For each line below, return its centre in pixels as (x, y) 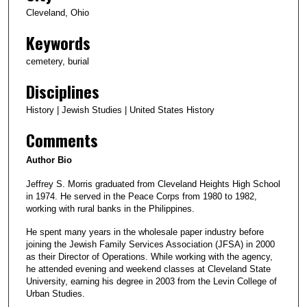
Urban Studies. (56, 293)
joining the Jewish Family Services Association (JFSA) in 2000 (150, 244)
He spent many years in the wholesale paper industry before (145, 232)
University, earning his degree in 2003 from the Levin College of (151, 281)
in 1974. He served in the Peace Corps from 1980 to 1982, (142, 196)
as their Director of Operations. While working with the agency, (149, 256)
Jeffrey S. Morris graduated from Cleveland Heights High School (153, 184)
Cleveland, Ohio (58, 12)
